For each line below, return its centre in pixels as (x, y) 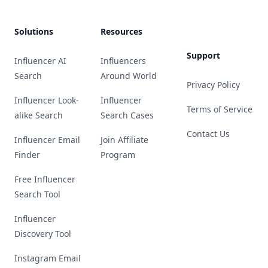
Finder (27, 155)
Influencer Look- (47, 100)
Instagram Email (48, 258)
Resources (121, 31)
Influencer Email (47, 140)
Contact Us (208, 134)
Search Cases (127, 115)
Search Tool (37, 194)
